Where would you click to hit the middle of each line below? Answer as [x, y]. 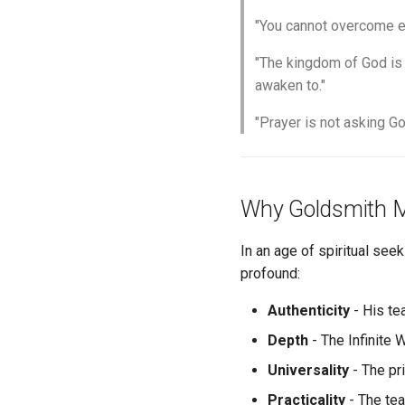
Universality [308, 370]
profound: [270, 273]
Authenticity [309, 311]
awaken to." [290, 85]
